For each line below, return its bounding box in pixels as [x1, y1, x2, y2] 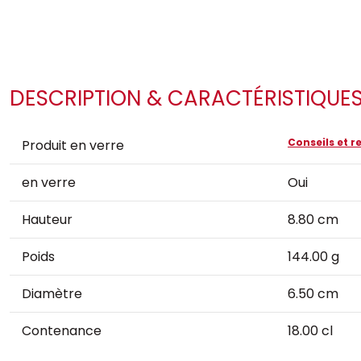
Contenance [22, 322, 102, 340]
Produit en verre [22, 136, 124, 155]
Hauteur [22, 210, 73, 229]
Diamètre [22, 284, 82, 303]
